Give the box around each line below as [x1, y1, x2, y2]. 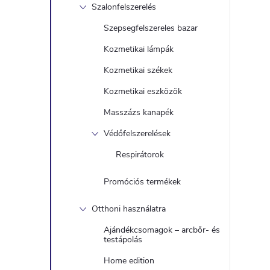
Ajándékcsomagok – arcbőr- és [104, 224, 220, 236]
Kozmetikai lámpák [104, 43, 174, 55]
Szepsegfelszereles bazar [104, 22, 198, 34]
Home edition [104, 255, 154, 266]
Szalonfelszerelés [92, 1, 156, 13]
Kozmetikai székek [104, 64, 172, 76]
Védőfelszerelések [104, 128, 171, 139]
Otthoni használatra [92, 203, 166, 215]
